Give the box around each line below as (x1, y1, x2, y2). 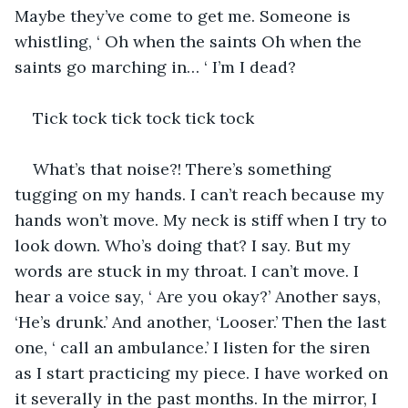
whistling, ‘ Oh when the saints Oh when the (15, 30, 366, 52)
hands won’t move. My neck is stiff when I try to (15, 209, 392, 230)
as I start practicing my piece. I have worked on (15, 362, 393, 383)
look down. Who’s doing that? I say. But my (15, 234, 355, 256)
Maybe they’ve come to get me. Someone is (15, 5, 355, 26)
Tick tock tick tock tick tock (33, 107, 259, 128)
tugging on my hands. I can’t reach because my (15, 183, 389, 205)
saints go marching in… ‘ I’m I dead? (15, 56, 296, 77)
